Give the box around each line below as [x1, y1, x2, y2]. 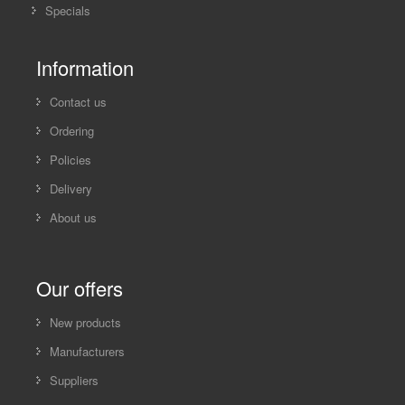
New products [50, 313, 121, 331]
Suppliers [50, 371, 99, 389]
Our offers [36, 273, 123, 302]
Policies [50, 150, 91, 168]
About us [50, 208, 97, 226]
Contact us [50, 92, 107, 110]
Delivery [50, 179, 92, 197]
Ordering [50, 121, 94, 139]
